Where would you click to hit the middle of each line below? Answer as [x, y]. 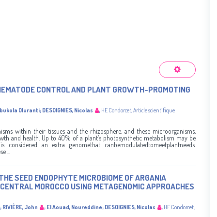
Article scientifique [154, 110]
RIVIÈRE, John [20, 207]
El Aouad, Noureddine [74, 207]
